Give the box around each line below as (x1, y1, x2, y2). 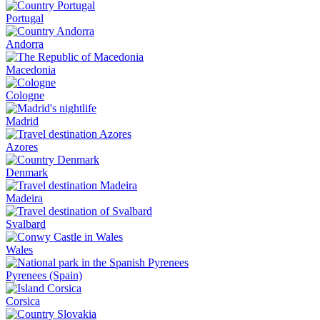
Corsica (6, 295, 40, 307)
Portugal (6, 12, 44, 24)
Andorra (6, 38, 44, 50)
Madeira (6, 192, 43, 204)
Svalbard (6, 218, 46, 230)
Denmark (6, 166, 48, 179)
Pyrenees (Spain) (6, 269, 82, 281)
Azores (6, 141, 38, 153)
